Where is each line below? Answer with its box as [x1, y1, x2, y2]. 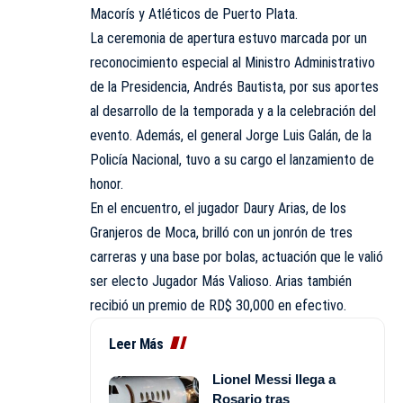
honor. [90, 175, 123, 193]
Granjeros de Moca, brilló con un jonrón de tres [90, 224, 353, 242]
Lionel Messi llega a [212, 372, 336, 388]
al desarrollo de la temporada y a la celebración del [90, 103, 376, 121]
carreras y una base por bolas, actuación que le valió [90, 248, 383, 266]
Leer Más [109, 336, 163, 354]
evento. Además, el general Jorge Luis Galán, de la [90, 127, 372, 145]
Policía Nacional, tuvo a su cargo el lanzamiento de [90, 151, 374, 169]
